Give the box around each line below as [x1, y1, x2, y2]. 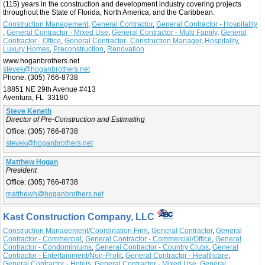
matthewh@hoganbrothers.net [6, 189, 104, 198]
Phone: [3, 73, 26, 82]
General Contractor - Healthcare [125, 251, 228, 260]
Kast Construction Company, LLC [3, 211, 157, 222]
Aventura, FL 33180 [3, 93, 68, 102]
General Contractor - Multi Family [112, 28, 217, 37]
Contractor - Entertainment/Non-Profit [3, 251, 122, 260]
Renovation [107, 44, 144, 53]
